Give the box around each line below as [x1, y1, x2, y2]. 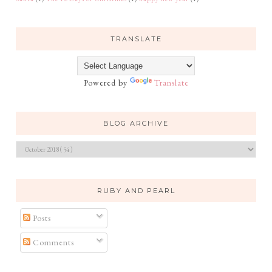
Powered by [83, 77, 130, 89]
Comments [30, 237, 74, 248]
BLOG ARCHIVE [103, 119, 169, 128]
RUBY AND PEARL [97, 186, 175, 195]
